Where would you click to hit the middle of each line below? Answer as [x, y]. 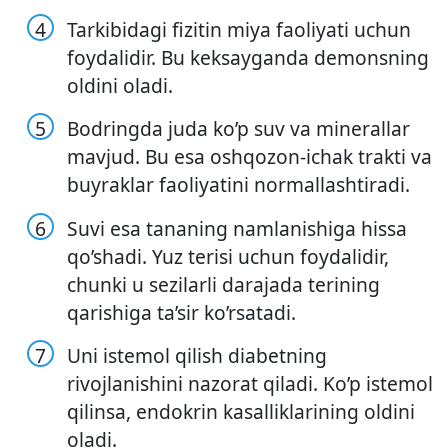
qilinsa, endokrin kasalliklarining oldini [241, 412]
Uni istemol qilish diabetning [197, 356]
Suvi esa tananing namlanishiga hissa [237, 228]
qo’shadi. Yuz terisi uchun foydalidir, [228, 256]
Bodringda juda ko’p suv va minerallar [239, 129]
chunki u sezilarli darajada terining [224, 284]
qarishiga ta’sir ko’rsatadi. [182, 312]
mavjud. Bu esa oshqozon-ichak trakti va [250, 157]
